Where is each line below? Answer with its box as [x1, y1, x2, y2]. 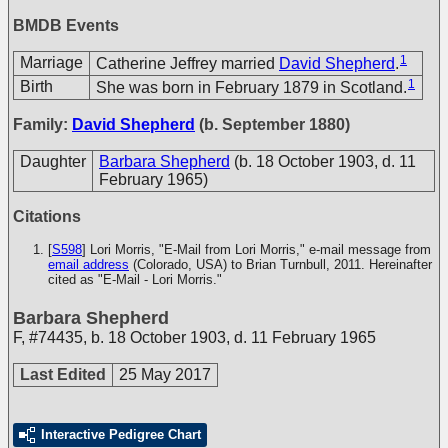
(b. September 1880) [195, 116, 350, 133]
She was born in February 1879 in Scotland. [96, 78, 407, 96]
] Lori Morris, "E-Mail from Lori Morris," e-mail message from [82, 242, 431, 257]
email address [48, 257, 129, 272]
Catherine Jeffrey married [96, 54, 279, 72]
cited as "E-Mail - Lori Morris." [48, 272, 222, 287]
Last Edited [20, 366, 106, 383]
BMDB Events [13, 17, 119, 34]
